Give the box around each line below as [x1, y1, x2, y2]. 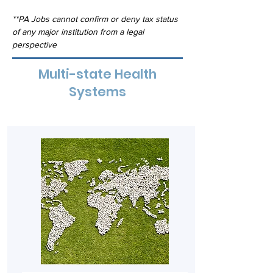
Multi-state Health [38, 65, 157, 83]
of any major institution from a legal [12, 27, 146, 37]
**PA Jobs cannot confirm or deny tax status [12, 14, 180, 24]
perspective [12, 40, 57, 49]
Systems [69, 83, 126, 101]
